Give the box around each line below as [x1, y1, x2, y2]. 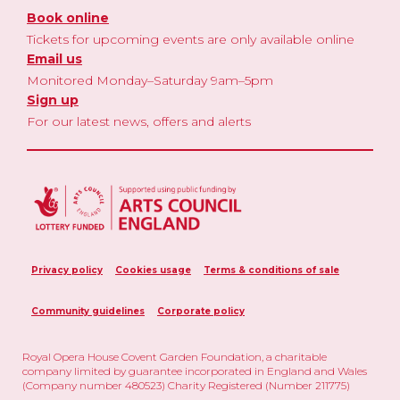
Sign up [27, 91, 79, 108]
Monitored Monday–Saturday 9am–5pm [27, 71, 273, 88]
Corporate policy [157, 304, 245, 317]
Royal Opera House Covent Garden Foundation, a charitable [22, 349, 327, 363]
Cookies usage [115, 263, 191, 276]
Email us [27, 50, 82, 67]
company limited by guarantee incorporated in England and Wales [22, 363, 367, 378]
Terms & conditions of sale [204, 263, 339, 276]
